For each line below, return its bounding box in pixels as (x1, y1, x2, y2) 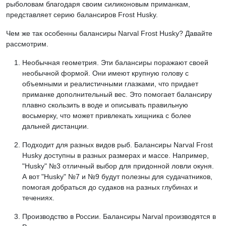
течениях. (22, 193, 54, 202)
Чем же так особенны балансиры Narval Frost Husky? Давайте (6, 29, 212, 37)
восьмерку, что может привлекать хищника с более (22, 111, 191, 120)
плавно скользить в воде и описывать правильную (22, 100, 188, 109)
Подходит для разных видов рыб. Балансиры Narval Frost (22, 140, 213, 149)
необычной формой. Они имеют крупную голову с (22, 69, 189, 77)
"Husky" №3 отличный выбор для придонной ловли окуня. (22, 161, 214, 170)
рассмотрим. (6, 39, 48, 48)
